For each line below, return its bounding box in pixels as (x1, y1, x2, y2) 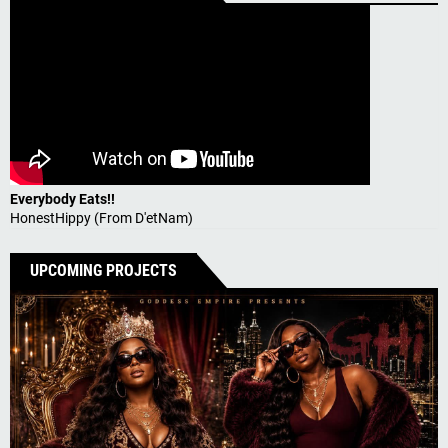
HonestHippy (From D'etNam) (10, 209, 193, 226)
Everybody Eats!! (10, 190, 115, 207)
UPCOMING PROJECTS (30, 260, 177, 280)
